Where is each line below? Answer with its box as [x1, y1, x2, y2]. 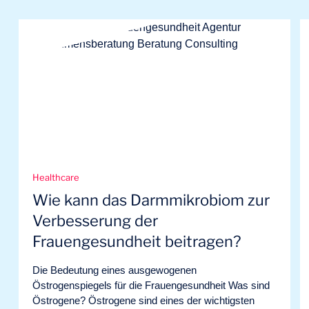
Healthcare [32, 172, 79, 183]
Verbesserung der [32, 212, 158, 230]
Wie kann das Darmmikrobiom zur [32, 191, 270, 209]
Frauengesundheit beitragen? [32, 232, 241, 250]
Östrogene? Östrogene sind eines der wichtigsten [32, 295, 255, 306]
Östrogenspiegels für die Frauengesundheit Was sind [32, 279, 270, 291]
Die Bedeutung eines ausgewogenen [32, 264, 197, 276]
